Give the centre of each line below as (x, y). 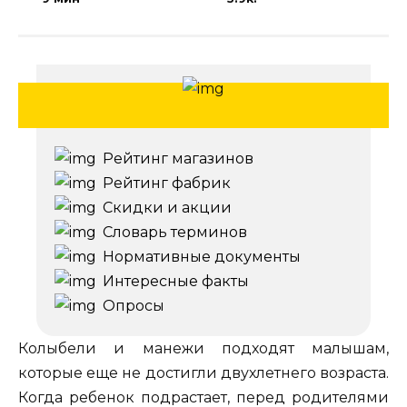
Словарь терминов (175, 233)
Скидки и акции (167, 208)
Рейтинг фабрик (167, 184)
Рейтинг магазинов (178, 159)
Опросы (134, 306)
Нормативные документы (202, 257)
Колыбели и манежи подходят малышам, (203, 349)
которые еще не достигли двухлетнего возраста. (203, 373)
